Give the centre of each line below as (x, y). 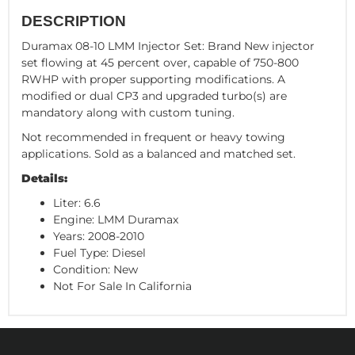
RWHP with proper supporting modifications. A (153, 80)
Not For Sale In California (122, 286)
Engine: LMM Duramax (116, 220)
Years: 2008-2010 (99, 237)
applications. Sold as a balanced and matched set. (158, 154)
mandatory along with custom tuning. (128, 113)
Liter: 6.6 (77, 203)
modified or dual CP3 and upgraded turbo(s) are (154, 96)
